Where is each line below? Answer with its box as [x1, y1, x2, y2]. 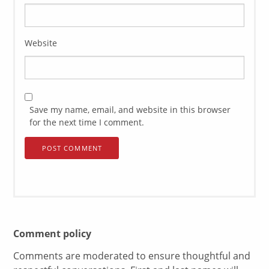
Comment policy [13, 227, 92, 241]
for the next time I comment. [29, 116, 145, 128]
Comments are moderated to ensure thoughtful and [13, 249, 251, 262]
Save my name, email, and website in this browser [29, 104, 231, 116]
